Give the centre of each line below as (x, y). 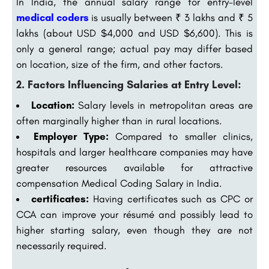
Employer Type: (71, 137)
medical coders (53, 18)
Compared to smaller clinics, (181, 137)
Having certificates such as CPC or (171, 199)
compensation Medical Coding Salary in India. (119, 183)
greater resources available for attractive (134, 168)
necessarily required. (62, 246)
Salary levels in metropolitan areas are (164, 105)
